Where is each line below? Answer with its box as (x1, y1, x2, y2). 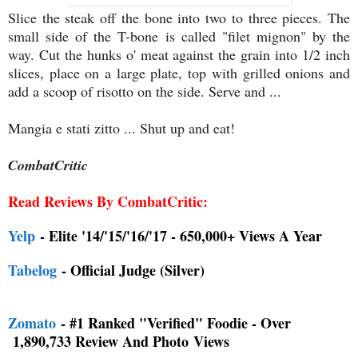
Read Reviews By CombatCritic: (8, 191, 208, 213)
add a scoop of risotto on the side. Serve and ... (8, 82, 281, 101)
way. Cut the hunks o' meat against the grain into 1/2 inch (8, 45, 350, 65)
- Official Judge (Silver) (57, 260, 205, 281)
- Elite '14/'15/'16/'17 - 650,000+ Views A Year (35, 225, 322, 247)
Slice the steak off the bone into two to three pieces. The (8, 8, 350, 28)
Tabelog (8, 260, 57, 281)
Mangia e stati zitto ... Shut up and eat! (8, 118, 235, 138)
